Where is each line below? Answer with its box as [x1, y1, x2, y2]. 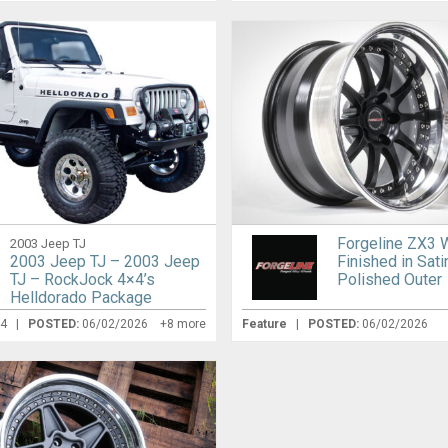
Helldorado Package [10, 288, 153, 308]
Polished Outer [337, 270, 443, 290]
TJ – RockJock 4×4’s [10, 270, 156, 290]
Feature [242, 317, 291, 332]
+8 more [159, 317, 206, 332]
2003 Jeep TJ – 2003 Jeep [10, 252, 201, 272]
